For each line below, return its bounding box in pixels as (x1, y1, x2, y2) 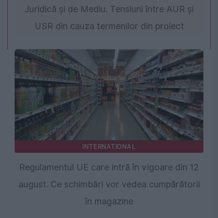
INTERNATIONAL (82, 142, 136, 151)
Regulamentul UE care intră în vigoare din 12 (19, 162, 199, 173)
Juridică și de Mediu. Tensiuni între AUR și (24, 4, 194, 15)
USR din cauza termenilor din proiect (34, 21, 184, 32)
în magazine (85, 196, 133, 207)
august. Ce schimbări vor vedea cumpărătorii (18, 179, 200, 190)
